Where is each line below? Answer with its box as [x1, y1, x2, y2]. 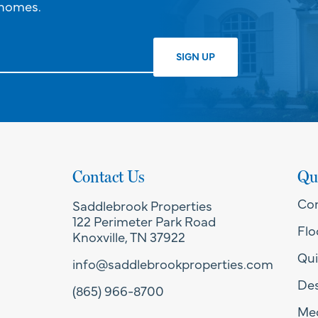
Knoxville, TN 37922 [72, 226, 186, 246]
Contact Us [72, 165, 146, 187]
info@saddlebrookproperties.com [72, 253, 274, 273]
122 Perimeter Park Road [72, 211, 216, 230]
